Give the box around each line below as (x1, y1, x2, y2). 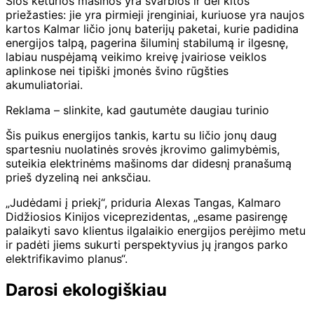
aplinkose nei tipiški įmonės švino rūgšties (6, 63, 228, 78)
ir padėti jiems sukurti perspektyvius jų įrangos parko (6, 237, 288, 252)
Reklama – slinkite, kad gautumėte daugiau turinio (6, 102, 269, 117)
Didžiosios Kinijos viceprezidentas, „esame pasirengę (6, 209, 287, 224)
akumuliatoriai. (6, 77, 83, 92)
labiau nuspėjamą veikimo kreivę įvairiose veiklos (6, 49, 266, 64)
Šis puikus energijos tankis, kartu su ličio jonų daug (6, 128, 277, 142)
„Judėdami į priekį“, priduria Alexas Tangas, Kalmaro (6, 195, 281, 210)
